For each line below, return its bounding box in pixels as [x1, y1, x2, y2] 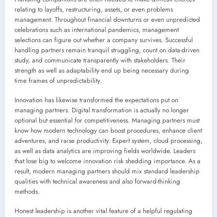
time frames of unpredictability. [15, 76, 102, 85]
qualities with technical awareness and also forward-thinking [15, 177, 180, 186]
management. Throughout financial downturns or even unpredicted [15, 15, 200, 24]
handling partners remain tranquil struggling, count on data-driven [15, 45, 200, 55]
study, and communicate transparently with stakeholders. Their [15, 55, 186, 65]
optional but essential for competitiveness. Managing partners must [15, 116, 200, 125]
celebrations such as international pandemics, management [15, 25, 179, 34]
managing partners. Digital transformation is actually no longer [15, 106, 189, 115]
